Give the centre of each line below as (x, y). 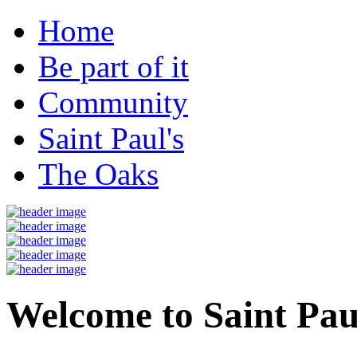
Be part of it (114, 67)
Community (113, 102)
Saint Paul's (111, 138)
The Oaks (98, 174)
